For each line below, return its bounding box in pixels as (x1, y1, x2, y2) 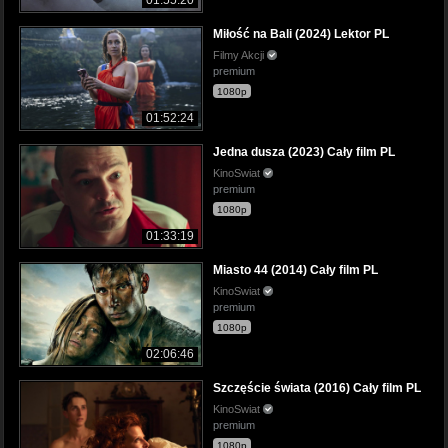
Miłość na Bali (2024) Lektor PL (213, 26, 389, 41)
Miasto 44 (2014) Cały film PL (213, 263, 378, 278)
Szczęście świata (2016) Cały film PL (213, 381, 421, 396)
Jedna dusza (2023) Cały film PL (213, 144, 395, 159)
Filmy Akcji (213, 48, 267, 61)
